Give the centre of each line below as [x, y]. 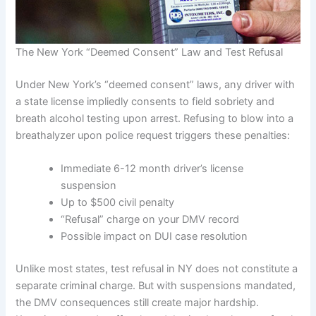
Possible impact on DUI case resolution [154, 236]
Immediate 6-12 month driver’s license [152, 168]
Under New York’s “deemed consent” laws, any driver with [156, 84]
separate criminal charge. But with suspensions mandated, [156, 285]
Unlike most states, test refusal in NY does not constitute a [157, 268]
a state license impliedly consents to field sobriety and [145, 101]
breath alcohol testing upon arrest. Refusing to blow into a [155, 118]
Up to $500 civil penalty [118, 202]
